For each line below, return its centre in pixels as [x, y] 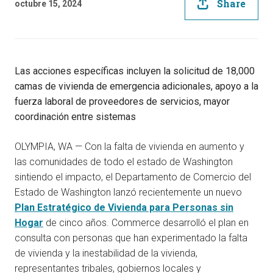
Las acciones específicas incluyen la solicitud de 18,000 [135, 71]
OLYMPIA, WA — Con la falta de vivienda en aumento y [129, 147]
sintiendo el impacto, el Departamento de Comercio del [133, 177]
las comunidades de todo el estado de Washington [124, 162]
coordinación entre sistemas [75, 117]
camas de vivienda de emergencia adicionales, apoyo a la [136, 87]
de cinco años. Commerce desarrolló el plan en [146, 223]
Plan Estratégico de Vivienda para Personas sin [124, 208]
